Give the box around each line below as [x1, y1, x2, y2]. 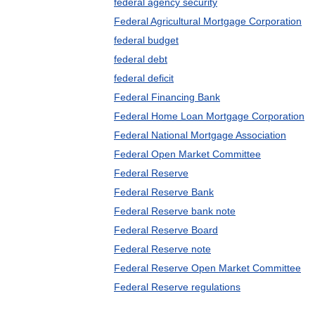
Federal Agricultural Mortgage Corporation [114, 15, 302, 27]
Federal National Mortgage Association [114, 129, 286, 141]
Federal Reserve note [114, 243, 211, 255]
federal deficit [114, 72, 174, 84]
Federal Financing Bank [114, 91, 220, 103]
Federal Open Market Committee [114, 148, 261, 160]
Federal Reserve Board [114, 224, 218, 236]
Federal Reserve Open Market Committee [114, 262, 301, 274]
